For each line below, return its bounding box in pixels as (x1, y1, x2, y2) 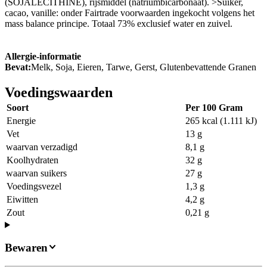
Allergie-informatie (5, 51, 81, 61)
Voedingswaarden (5, 84, 113, 100)
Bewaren (5, 241, 48, 254)
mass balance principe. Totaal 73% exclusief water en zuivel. (5, 18, 232, 29)
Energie (7, 115, 36, 126)
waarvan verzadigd (6, 141, 77, 152)
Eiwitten (7, 194, 38, 204)
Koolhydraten (7, 154, 58, 165)
